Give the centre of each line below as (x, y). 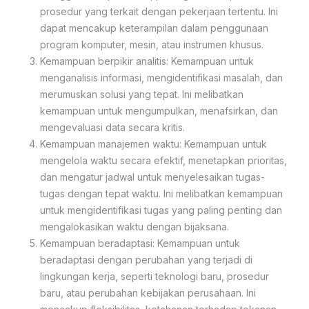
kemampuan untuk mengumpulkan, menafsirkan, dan (159, 110)
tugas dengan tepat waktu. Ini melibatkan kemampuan (161, 193)
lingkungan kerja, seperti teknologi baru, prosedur (154, 276)
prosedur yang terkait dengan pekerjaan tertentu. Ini (159, 11)
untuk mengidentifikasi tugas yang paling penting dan (161, 210)
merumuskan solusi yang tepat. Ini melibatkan (142, 94)
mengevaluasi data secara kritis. (112, 127)
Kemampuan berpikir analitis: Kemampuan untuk (147, 61)
